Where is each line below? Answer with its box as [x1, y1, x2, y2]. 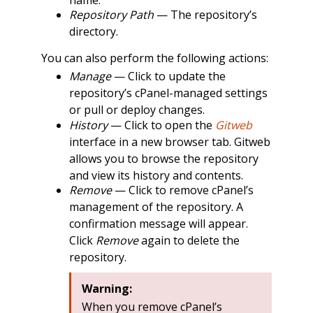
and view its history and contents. [68, 167, 243, 183]
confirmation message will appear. [68, 216, 248, 232]
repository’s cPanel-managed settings [68, 85, 268, 101]
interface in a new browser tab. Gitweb [68, 133, 270, 150]
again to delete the [138, 233, 240, 249]
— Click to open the [107, 117, 215, 133]
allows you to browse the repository [68, 150, 259, 166]
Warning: [81, 281, 132, 297]
